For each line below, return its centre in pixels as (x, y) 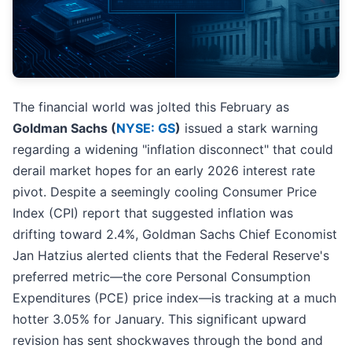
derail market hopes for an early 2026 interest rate (164, 171)
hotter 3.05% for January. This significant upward (159, 319)
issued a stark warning (249, 128)
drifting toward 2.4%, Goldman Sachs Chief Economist (175, 235)
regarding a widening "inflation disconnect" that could (173, 150)
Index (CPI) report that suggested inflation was (153, 213)
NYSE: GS (146, 128)
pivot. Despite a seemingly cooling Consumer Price (165, 192)
